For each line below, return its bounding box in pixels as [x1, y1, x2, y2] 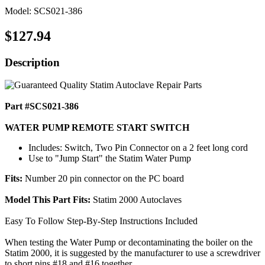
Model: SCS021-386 [5, 5, 82, 16]
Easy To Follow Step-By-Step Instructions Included [5, 216, 198, 227]
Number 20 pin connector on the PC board [25, 173, 184, 184]
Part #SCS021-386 [5, 101, 79, 112]
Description [5, 56, 60, 69]
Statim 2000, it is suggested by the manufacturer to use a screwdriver [5, 248, 260, 258]
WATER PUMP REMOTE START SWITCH [5, 122, 189, 133]
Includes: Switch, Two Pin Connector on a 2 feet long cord [28, 143, 248, 153]
